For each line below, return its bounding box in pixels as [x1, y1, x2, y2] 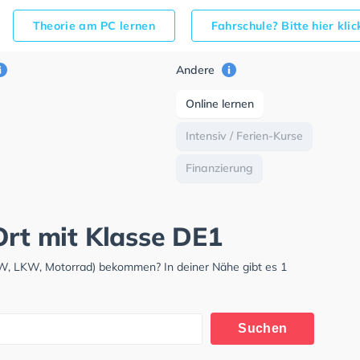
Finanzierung [186, 161, 254, 175]
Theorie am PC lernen [32, 18, 155, 33]
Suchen [238, 321, 288, 335]
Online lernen [186, 96, 255, 111]
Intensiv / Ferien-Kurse [186, 129, 304, 143]
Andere [176, 63, 219, 77]
